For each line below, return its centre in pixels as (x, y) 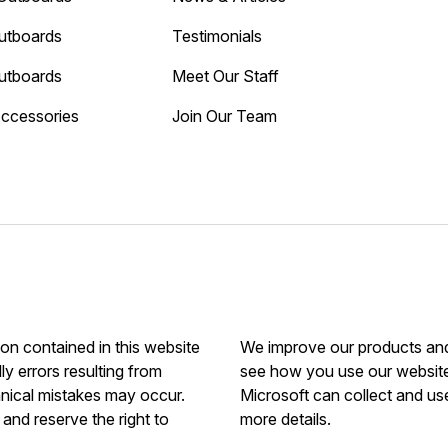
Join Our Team (224, 116)
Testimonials (216, 36)
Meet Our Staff (225, 76)
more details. (285, 419)
